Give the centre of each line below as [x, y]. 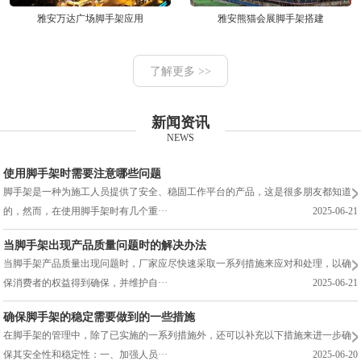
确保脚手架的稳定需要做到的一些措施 [100, 317]
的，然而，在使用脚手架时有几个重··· [86, 211]
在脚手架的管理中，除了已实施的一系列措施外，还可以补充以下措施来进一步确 [178, 335]
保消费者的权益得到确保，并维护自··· [86, 282]
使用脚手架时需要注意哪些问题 [83, 173]
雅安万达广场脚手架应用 [90, 18]
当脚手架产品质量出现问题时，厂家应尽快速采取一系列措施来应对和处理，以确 [178, 263]
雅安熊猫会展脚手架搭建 [270, 18]
